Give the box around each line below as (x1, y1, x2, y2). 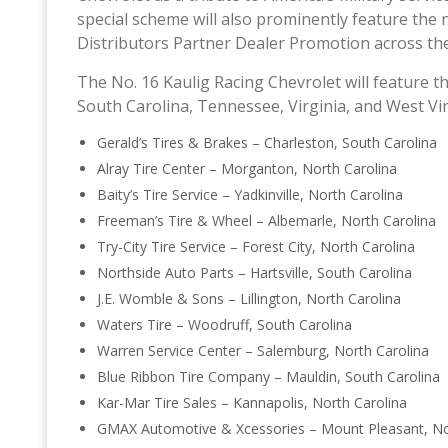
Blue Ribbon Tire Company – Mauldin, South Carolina (97, 366, 444, 386)
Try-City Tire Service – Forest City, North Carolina (97, 236, 419, 256)
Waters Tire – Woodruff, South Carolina (97, 314, 356, 334)
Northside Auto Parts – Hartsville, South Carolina (97, 262, 412, 282)
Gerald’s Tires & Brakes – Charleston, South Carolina (97, 132, 441, 152)
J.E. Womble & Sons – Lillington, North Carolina (97, 288, 405, 308)
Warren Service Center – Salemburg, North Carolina (97, 340, 429, 360)
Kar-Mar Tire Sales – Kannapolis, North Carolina (97, 392, 411, 412)
